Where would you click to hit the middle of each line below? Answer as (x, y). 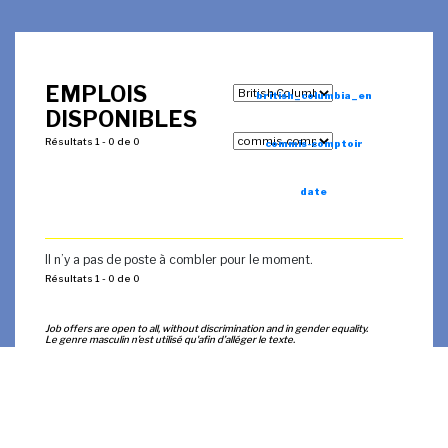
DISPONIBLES (121, 119)
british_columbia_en (313, 95)
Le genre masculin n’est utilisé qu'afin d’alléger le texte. (170, 339)
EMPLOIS (96, 94)
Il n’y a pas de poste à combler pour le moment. (179, 259)
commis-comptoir (313, 143)
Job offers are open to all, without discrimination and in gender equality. (206, 328)
